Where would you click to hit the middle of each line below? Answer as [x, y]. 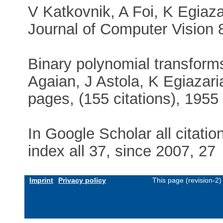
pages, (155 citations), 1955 [123, 99]
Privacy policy [82, 180]
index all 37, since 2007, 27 [122, 151]
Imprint [41, 180]
